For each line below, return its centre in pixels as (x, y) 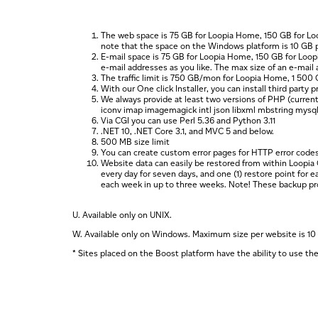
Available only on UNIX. (127, 215)
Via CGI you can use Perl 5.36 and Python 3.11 (188, 120)
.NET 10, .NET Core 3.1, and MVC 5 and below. (187, 131)
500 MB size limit (135, 142)
